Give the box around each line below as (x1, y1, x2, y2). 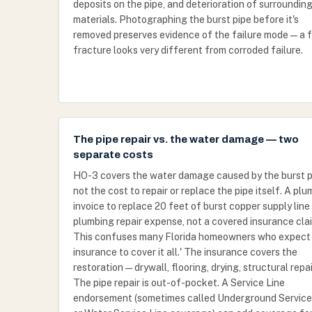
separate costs (73, 149, 153, 160)
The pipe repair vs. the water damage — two (73, 134, 299, 145)
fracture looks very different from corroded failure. (73, 45, 303, 56)
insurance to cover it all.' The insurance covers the (73, 247, 297, 258)
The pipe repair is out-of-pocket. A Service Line (73, 277, 285, 288)
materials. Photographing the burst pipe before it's (73, 14, 299, 25)
